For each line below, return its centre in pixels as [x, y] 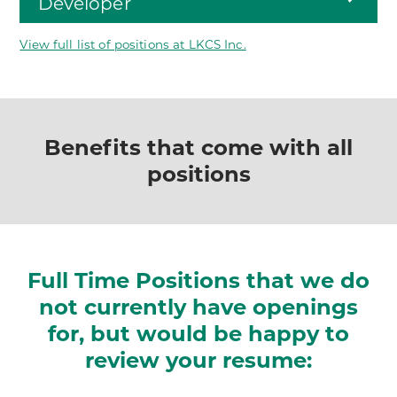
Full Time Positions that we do [198, 280]
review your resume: [198, 360]
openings [305, 307]
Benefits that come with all [198, 147]
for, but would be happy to [198, 333]
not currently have [146, 307]
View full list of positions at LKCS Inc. [133, 45]
